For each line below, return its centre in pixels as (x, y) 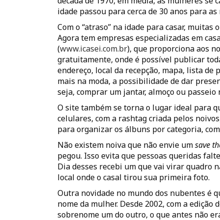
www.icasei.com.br (94, 49)
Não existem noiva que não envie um (126, 145)
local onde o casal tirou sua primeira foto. (134, 177)
